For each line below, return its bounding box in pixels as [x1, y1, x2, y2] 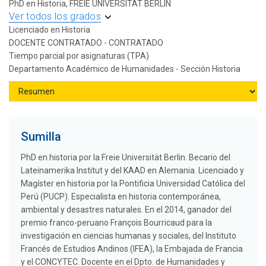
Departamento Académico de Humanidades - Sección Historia [9, 64, 240, 74]
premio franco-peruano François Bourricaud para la [21, 218, 212, 228]
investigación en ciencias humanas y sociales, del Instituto [21, 231, 236, 241]
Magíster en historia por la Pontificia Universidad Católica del [21, 179, 245, 189]
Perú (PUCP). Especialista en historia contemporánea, [21, 192, 221, 202]
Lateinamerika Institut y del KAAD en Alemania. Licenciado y [21, 166, 244, 176]
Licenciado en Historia [9, 25, 90, 35]
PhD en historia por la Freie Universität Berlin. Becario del [21, 153, 230, 163]
